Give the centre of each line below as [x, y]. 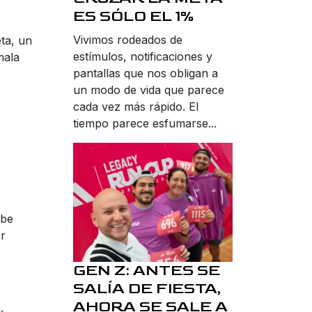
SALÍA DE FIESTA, [147, 289]
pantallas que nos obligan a [146, 73]
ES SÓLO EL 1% [133, 16]
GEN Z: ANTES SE [147, 271]
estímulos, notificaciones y [143, 56]
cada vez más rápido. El [136, 106]
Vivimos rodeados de [128, 39]
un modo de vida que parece [149, 89]
